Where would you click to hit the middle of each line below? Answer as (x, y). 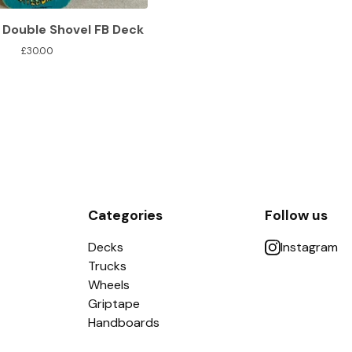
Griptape (114, 304)
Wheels (108, 285)
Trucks (107, 266)
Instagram (309, 247)
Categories (125, 216)
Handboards (123, 323)
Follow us (296, 216)
